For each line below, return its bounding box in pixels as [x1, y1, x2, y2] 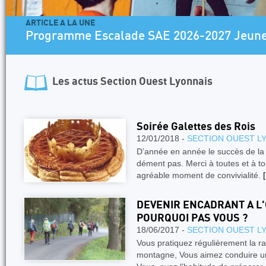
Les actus [52, 76, 100, 87]
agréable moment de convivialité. [137, 170, 263, 180]
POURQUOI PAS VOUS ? [137, 213, 248, 224]
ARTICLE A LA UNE [26, 18, 95, 27]
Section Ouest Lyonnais [100, 76, 213, 87]
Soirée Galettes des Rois [137, 121, 255, 132]
